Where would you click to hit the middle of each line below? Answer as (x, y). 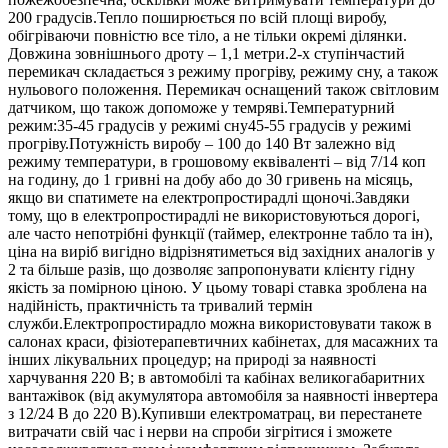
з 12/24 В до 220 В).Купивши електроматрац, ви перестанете (215, 413)
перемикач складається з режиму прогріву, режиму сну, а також (223, 71)
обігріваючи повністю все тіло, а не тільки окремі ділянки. (207, 35)
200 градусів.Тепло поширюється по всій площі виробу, (197, 17)
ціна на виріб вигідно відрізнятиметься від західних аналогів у (221, 251)
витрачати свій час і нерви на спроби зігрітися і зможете (200, 431)
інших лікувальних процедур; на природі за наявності (192, 359)
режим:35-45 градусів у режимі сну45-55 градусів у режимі (209, 125)
